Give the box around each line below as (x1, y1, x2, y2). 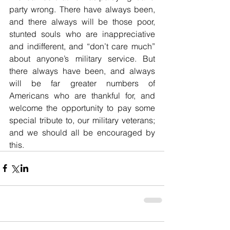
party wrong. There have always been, (9, 4, 155, 14)
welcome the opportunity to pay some (9, 102, 155, 113)
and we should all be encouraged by (9, 127, 155, 138)
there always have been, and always (9, 65, 155, 76)
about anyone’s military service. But (9, 53, 155, 64)
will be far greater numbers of (9, 78, 155, 88)
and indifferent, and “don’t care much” (9, 41, 155, 51)
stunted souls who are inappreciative (9, 28, 155, 39)
